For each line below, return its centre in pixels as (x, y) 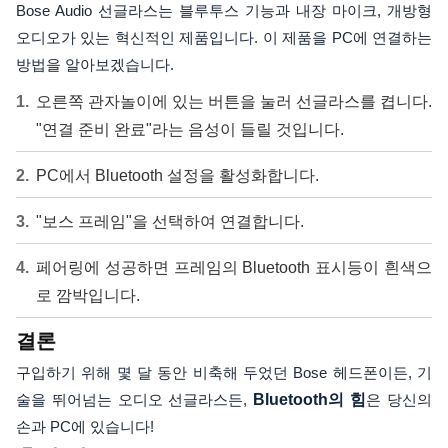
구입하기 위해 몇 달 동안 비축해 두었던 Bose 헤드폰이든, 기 (224, 372)
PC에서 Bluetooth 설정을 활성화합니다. (177, 175)
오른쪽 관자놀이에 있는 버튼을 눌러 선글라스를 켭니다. (234, 101)
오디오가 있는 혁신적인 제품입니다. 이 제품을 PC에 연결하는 (224, 37)
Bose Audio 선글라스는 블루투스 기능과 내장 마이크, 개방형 (224, 10)
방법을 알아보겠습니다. (95, 64)
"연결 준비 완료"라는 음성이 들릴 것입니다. (190, 129)
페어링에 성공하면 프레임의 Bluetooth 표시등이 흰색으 (234, 267)
